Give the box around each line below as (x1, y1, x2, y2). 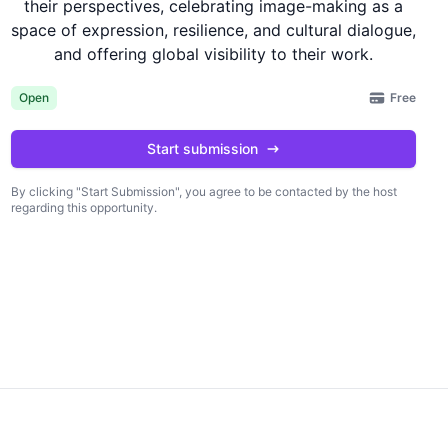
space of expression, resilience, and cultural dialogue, (10, 20, 416, 41)
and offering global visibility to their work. (53, 44, 373, 65)
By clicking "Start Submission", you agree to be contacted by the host (10, 184, 397, 200)
